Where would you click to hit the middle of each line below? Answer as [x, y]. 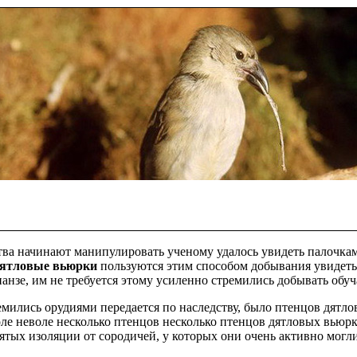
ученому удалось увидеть [236, 251]
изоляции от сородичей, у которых [123, 335]
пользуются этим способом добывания [207, 265]
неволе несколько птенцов [87, 321]
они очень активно [272, 335]
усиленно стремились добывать [242, 280]
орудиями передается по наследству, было [158, 307]
